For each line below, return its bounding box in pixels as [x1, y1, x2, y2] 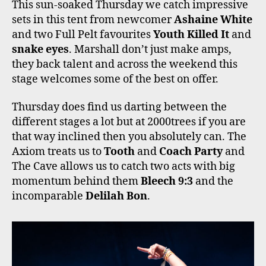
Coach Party [159, 145, 223, 159]
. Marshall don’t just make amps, [69, 42, 232, 56]
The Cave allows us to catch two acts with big [12, 160, 235, 174]
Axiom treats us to [12, 145, 104, 159]
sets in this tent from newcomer [12, 12, 174, 27]
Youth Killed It [153, 27, 229, 42]
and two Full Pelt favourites [12, 27, 153, 42]
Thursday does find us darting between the [12, 100, 227, 115]
